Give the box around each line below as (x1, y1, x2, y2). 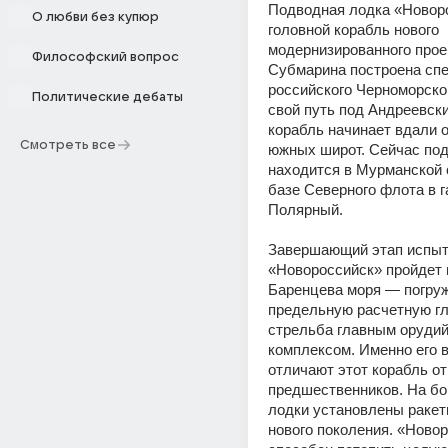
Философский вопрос (32, 50, 179, 64)
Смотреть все (20, 138, 116, 152)
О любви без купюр (32, 10, 159, 24)
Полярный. (268, 201, 343, 218)
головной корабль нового (268, 21, 439, 38)
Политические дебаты (32, 90, 183, 104)
